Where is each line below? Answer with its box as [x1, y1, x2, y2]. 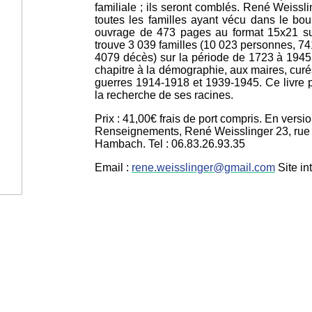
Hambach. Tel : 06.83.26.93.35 [95, 138, 245, 150]
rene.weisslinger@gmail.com [132, 162, 275, 173]
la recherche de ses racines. [95, 89, 233, 101]
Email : [95, 162, 132, 173]
